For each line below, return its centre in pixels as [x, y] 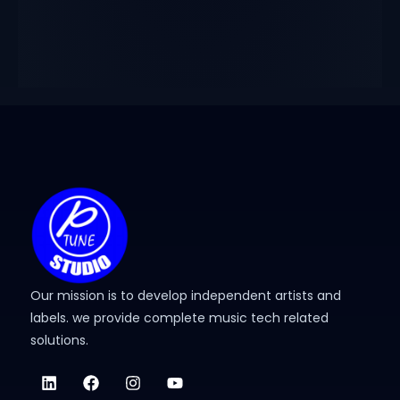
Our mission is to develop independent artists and [186, 295]
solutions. [59, 340]
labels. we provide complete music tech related [179, 317]
